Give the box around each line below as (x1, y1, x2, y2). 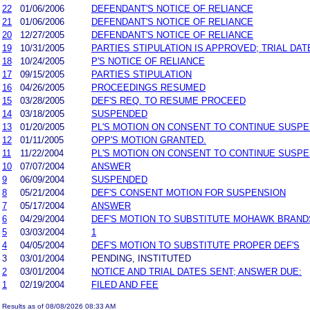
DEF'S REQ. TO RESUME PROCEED (91, 95, 246, 106)
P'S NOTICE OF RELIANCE (91, 55, 205, 66)
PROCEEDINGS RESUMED (91, 82, 206, 93)
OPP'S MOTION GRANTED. (91, 134, 206, 145)
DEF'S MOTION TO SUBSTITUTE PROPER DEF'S (91, 239, 300, 250)
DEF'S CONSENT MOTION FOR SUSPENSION (91, 187, 286, 198)
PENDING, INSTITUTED (91, 253, 191, 264)
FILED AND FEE (91, 279, 158, 290)
